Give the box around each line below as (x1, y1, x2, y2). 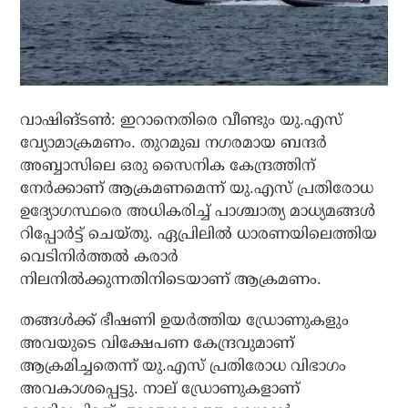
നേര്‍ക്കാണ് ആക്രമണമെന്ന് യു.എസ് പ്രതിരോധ (20, 179, 374, 198)
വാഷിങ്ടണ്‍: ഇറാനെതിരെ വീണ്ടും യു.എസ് (20, 111, 343, 129)
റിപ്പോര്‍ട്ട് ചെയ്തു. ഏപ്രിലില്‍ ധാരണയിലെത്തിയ (20, 225, 378, 243)
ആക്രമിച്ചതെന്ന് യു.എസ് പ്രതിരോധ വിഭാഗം (20, 357, 347, 375)
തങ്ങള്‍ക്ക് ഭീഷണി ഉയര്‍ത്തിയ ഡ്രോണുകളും (20, 311, 350, 330)
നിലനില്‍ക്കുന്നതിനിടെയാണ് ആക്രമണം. (20, 270, 322, 289)
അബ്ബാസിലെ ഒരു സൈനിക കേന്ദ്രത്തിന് (20, 157, 316, 175)
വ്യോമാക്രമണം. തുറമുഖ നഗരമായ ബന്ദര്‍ (20, 134, 328, 152)
